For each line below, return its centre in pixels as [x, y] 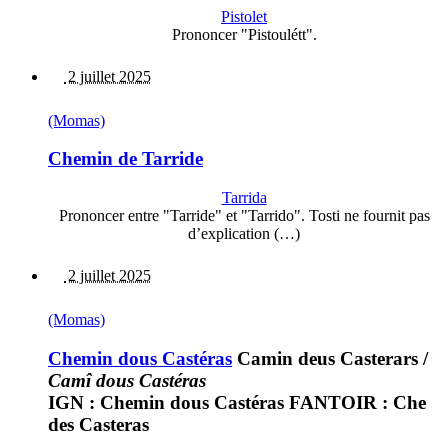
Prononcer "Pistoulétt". [244, 34]
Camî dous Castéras [127, 380]
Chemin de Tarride [125, 159]
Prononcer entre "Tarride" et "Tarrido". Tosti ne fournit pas [244, 215]
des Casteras [98, 424]
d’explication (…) [244, 233]
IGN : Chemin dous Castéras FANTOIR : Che [237, 402]
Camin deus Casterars [325, 358]
